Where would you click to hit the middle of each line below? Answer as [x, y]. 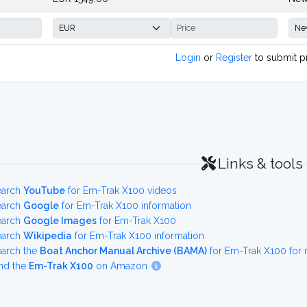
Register [234, 58]
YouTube [44, 191]
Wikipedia [48, 236]
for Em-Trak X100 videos [121, 191]
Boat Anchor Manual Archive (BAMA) [123, 251]
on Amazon [122, 266]
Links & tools [260, 163]
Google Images [60, 221]
